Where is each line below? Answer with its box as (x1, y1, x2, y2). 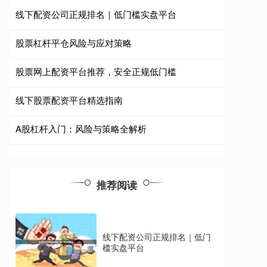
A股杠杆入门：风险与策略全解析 (15, 122, 147, 135)
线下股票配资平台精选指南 (15, 94, 123, 106)
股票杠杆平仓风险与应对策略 (15, 36, 132, 49)
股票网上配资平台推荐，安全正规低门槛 (15, 65, 176, 77)
